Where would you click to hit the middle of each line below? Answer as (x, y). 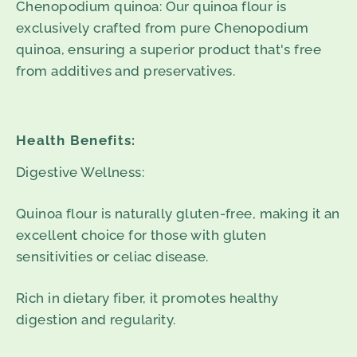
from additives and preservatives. (126, 71)
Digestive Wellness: (80, 172)
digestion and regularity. (96, 319)
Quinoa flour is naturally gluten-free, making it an (178, 213)
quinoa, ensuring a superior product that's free (169, 50)
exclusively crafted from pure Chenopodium (163, 28)
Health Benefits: (76, 140)
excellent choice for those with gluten (141, 235)
